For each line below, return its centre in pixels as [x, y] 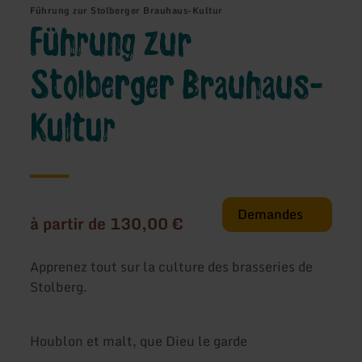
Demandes [271, 214]
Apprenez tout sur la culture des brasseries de [172, 266]
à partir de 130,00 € [107, 223]
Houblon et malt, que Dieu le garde [139, 341]
